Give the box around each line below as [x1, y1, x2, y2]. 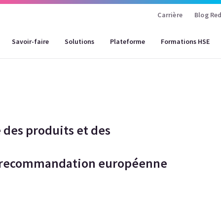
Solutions [64, 37, 94, 46]
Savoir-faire [11, 37, 49, 46]
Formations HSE [160, 37, 210, 46]
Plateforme [110, 37, 145, 46]
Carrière [157, 10, 183, 19]
